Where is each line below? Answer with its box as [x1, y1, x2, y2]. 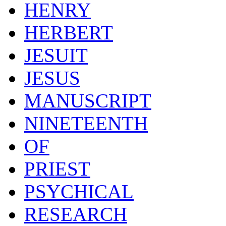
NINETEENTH [24, 112, 148, 134]
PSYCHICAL [24, 180, 134, 202]
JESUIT [24, 44, 88, 66]
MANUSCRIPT [24, 89, 151, 111]
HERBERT [24, 21, 113, 43]
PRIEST [24, 157, 90, 180]
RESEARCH [24, 203, 127, 225]
